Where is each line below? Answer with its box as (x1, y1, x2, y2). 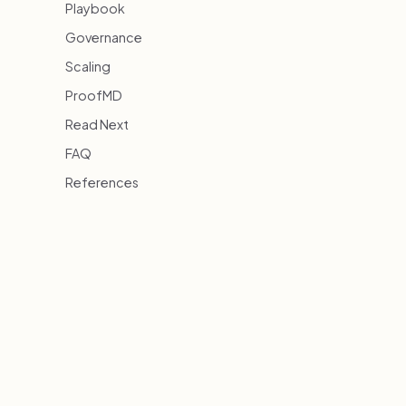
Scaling (65, 58, 111, 74)
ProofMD (65, 87, 122, 103)
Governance (65, 29, 142, 45)
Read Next (65, 116, 129, 132)
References (65, 174, 139, 190)
